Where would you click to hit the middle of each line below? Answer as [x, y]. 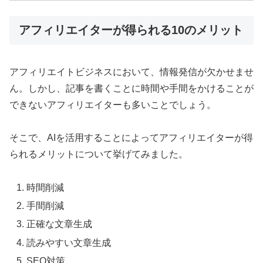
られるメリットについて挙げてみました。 [99, 154]
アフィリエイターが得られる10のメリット [131, 30]
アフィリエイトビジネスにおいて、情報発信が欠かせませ [131, 72]
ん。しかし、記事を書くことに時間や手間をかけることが [131, 88]
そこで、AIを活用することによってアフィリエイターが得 [131, 138]
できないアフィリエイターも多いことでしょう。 [113, 104]
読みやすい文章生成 [69, 242]
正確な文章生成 [60, 224]
